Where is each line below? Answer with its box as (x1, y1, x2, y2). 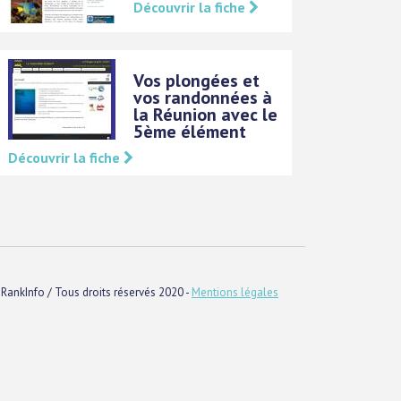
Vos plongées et (133, 68, 260, 92)
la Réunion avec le (133, 102, 278, 126)
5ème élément (133, 119, 247, 143)
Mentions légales (192, 284, 278, 300)
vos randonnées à (133, 85, 273, 109)
